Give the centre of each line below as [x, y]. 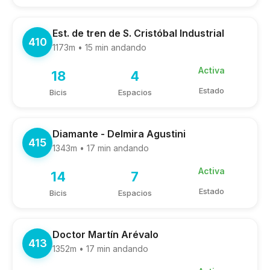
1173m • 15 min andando [99, 47]
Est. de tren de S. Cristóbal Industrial [138, 33]
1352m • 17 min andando [100, 249]
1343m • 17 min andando [101, 148]
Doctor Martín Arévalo [105, 234]
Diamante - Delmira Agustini [119, 134]
